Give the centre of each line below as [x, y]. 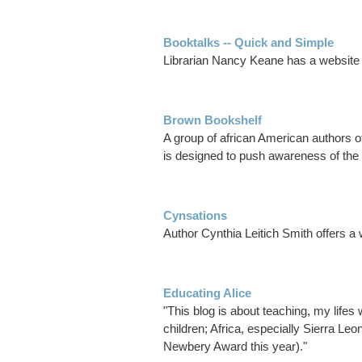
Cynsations [195, 216]
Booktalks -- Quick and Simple [248, 43]
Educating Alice [207, 293]
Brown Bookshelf [213, 120]
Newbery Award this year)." [235, 347]
